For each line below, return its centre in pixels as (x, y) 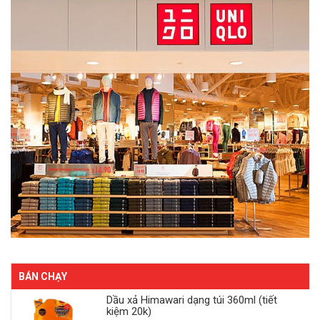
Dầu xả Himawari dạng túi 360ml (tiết (191, 300)
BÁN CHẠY (43, 276)
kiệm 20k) (129, 311)
